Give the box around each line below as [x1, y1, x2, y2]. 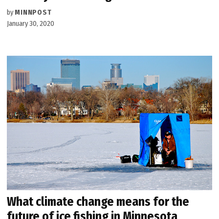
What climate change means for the [7, 194, 190, 209]
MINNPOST [15, 8, 52, 17]
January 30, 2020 [7, 19, 55, 28]
